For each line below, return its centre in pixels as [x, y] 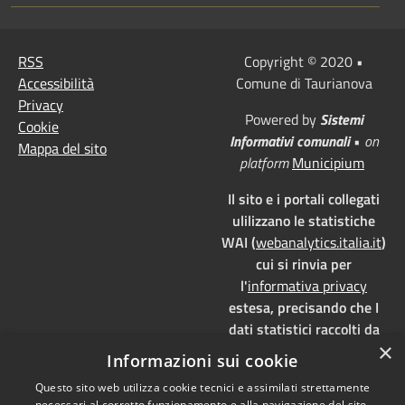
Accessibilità [56, 83]
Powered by [282, 119]
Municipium [328, 162]
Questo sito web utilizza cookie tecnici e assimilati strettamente [202, 387]
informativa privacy [307, 285]
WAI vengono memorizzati [304, 350]
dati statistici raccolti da [304, 329]
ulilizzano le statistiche [304, 220]
